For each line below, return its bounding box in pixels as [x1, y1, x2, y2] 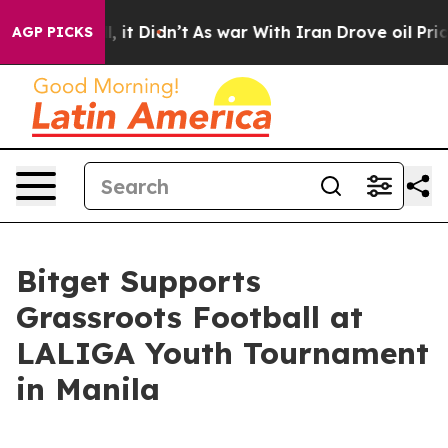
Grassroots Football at [16, 298, 363, 336]
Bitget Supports [16, 262, 261, 300]
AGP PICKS [12, 23, 93, 41]
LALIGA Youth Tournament [16, 334, 429, 372]
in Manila [16, 370, 160, 408]
